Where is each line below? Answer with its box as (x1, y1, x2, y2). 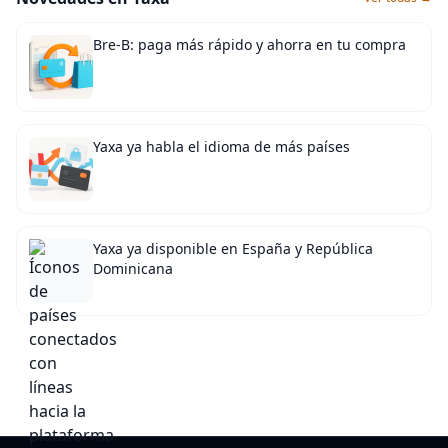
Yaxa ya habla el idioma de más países (93, 137, 350, 156)
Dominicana (93, 259, 173, 278)
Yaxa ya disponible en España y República (93, 239, 373, 258)
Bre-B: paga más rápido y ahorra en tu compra (93, 35, 406, 54)
